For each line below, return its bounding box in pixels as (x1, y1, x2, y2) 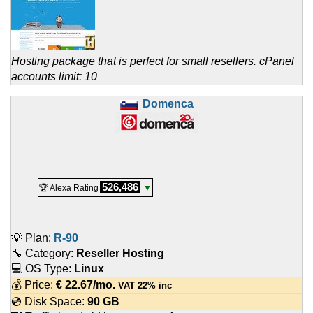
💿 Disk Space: (11, 296, 87, 308)
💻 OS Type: (11, 263, 74, 275)
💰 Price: (11, 279, 56, 291)
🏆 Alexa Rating (39, 183, 99, 194)
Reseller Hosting (76, 247, 164, 260)
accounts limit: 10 (11, 71, 97, 83)
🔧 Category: (11, 247, 76, 260)
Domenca (142, 98, 194, 110)
